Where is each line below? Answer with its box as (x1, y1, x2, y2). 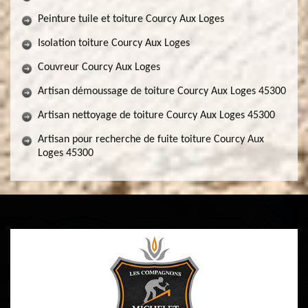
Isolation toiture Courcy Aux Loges (38, 38, 190, 49)
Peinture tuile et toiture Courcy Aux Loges (38, 14, 224, 25)
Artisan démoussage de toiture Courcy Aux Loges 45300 (38, 86, 286, 97)
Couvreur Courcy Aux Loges (38, 62, 160, 73)
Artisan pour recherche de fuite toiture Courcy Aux (38, 134, 264, 145)
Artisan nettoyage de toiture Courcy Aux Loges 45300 (38, 110, 275, 121)
